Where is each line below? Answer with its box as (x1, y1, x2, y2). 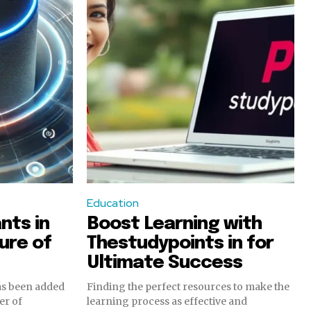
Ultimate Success (87, 253, 242, 272)
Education (87, 195, 139, 210)
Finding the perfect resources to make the (87, 280, 289, 293)
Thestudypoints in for (87, 233, 274, 253)
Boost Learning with (87, 214, 262, 233)
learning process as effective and (87, 294, 247, 308)
